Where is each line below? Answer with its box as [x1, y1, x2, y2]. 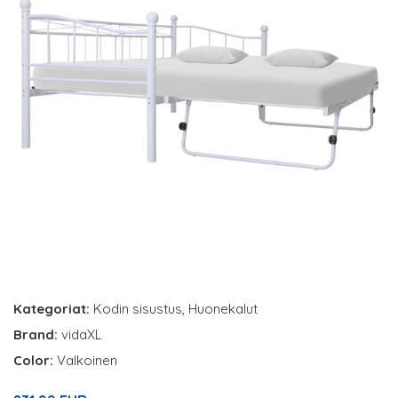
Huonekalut [188, 300, 258, 317]
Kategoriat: [13, 300, 90, 317]
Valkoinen [57, 352, 117, 369]
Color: [13, 352, 57, 369]
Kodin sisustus [93, 300, 182, 317]
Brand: [13, 326, 61, 343]
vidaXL [61, 326, 102, 343]
